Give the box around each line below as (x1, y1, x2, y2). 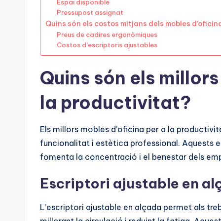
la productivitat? (40, 91, 191, 114)
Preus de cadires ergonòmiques (56, 31, 157, 39)
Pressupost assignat (56, 8, 123, 17)
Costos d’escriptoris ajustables (56, 41, 157, 49)
